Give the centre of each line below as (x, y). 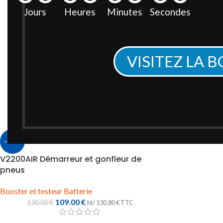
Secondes (170, 12)
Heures (80, 12)
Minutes (125, 12)
